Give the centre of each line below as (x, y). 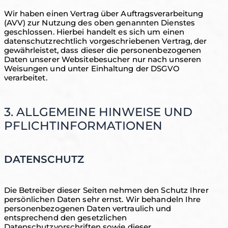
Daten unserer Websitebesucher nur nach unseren (103, 59)
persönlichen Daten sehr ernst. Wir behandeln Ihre (102, 199)
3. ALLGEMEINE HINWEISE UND (98, 112)
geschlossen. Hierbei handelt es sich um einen (94, 32)
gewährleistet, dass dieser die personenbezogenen (103, 50)
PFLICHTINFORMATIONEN (83, 126)
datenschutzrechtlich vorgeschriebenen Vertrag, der (105, 41)
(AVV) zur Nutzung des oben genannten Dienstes (99, 23)
